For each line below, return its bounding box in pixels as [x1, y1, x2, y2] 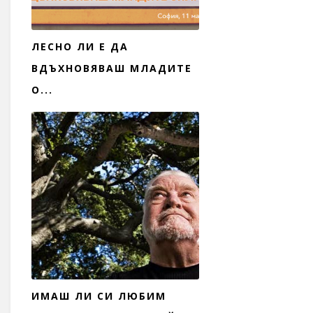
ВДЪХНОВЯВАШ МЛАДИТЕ [31, 61, 192, 75]
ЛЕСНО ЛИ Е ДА [31, 40, 129, 54]
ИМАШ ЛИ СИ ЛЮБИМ [31, 289, 166, 303]
